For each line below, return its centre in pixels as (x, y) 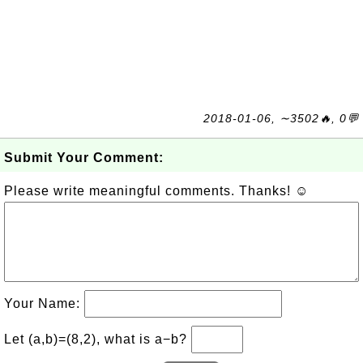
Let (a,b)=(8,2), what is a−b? (98, 339)
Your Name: (44, 303)
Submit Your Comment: (84, 157)
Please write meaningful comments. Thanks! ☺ (156, 190)
